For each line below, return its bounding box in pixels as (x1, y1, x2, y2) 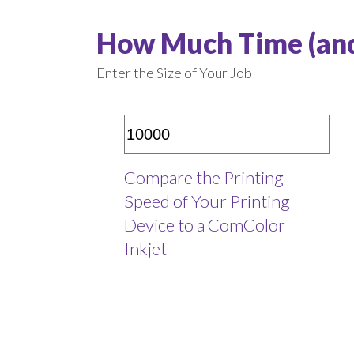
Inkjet (124, 238, 167, 259)
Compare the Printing (124, 167, 284, 188)
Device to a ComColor (124, 214, 285, 235)
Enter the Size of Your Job (96, 64, 252, 81)
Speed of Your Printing (124, 190, 290, 212)
